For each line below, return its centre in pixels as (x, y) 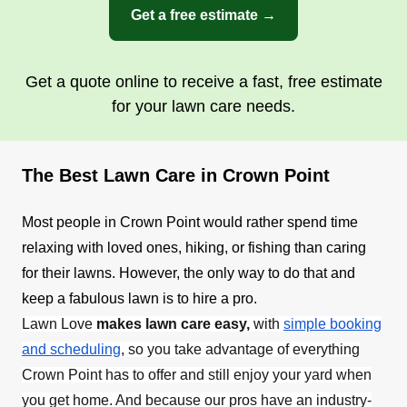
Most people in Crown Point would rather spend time (190, 222)
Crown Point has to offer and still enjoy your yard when (197, 374)
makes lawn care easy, (173, 323)
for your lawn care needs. (203, 106)
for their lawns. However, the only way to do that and (189, 273)
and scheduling (71, 349)
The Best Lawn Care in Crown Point (176, 175)
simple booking (333, 323)
